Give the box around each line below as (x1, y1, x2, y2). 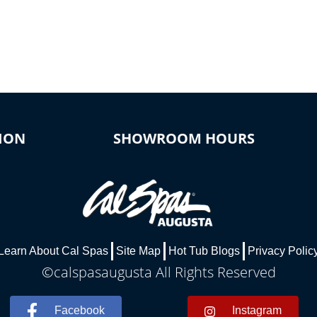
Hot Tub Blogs (168, 245, 240, 258)
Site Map (116, 245, 161, 258)
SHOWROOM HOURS (113, 129, 255, 148)
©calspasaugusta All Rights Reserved (41, 263, 276, 282)
